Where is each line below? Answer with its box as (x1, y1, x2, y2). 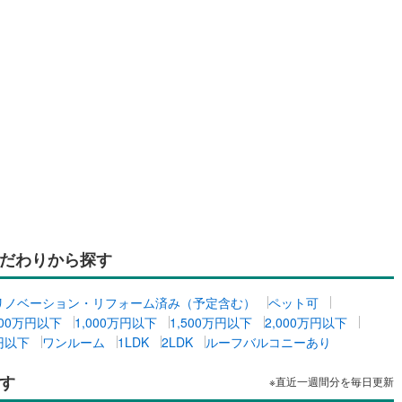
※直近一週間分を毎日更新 (269, 372, 394, 389)
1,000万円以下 (74, 312, 157, 331)
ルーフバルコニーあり (205, 332, 331, 351)
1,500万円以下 (170, 312, 252, 331)
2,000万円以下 (265, 312, 347, 331)
